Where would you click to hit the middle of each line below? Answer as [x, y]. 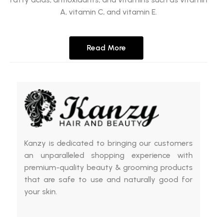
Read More [106, 47]
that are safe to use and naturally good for [108, 179]
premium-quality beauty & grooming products [108, 167]
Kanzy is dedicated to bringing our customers [108, 143]
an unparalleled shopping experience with [108, 155]
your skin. [41, 191]
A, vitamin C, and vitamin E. [108, 12]
